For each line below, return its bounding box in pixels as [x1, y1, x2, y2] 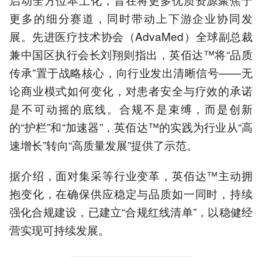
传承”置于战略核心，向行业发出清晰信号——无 [9, 64, 253, 81]
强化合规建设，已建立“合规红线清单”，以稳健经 [9, 204, 253, 220]
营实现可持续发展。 [9, 222, 109, 238]
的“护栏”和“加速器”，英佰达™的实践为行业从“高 [9, 119, 253, 135]
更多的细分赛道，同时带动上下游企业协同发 [9, 10, 253, 26]
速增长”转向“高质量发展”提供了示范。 [9, 137, 198, 153]
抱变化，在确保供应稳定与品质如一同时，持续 [9, 185, 253, 202]
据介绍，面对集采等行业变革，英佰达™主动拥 [9, 167, 253, 184]
